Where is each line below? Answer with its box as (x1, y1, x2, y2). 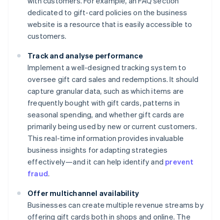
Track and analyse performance (27, 50, 143, 60)
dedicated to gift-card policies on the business (27, 7, 188, 17)
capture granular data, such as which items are (27, 85, 184, 96)
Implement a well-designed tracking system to (27, 62, 186, 72)
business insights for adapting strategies (27, 144, 168, 155)
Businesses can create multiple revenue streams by (27, 199, 204, 210)
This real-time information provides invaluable (27, 133, 184, 143)
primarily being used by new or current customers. (27, 121, 197, 131)
